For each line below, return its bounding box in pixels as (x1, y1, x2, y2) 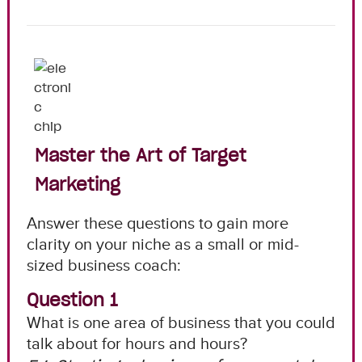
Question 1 (26, 288, 117, 311)
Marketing (34, 172, 120, 196)
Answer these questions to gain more (26, 213, 288, 232)
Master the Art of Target (34, 143, 246, 166)
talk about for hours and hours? (26, 334, 251, 352)
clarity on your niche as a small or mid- (26, 234, 299, 253)
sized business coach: (26, 255, 181, 274)
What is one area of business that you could (26, 313, 335, 331)
